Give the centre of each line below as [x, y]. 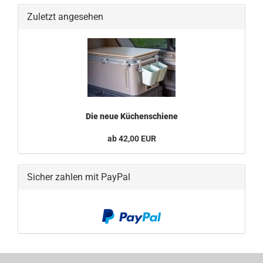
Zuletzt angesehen [65, 17]
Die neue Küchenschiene [131, 116]
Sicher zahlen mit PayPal [79, 177]
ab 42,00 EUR [131, 139]
